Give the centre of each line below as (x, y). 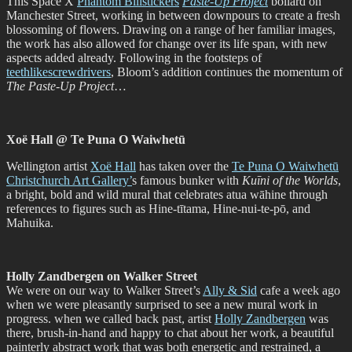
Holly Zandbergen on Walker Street (102, 276)
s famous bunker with (187, 180)
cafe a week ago (299, 290)
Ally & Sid (230, 290)
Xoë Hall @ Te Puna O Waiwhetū (96, 139)
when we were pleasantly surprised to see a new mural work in (162, 304)
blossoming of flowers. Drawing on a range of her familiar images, (171, 29)
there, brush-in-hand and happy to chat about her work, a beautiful (170, 332)
